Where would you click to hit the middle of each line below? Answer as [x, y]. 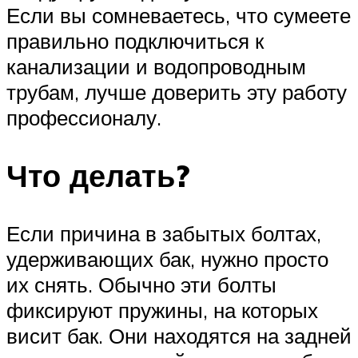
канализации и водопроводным [156, 67]
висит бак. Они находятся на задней [179, 335]
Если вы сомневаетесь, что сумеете [179, 16]
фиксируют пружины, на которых [162, 310]
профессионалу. [84, 118]
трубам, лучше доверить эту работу [177, 92]
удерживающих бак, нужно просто [167, 259]
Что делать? [98, 175]
